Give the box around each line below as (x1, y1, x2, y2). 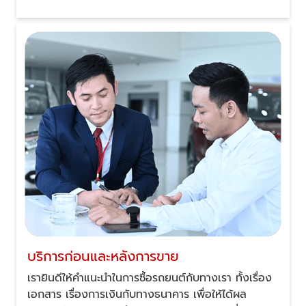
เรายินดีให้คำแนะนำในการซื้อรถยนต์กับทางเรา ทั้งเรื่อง (27, 270, 272, 287)
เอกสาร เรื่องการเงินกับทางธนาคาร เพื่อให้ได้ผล (27, 286, 247, 303)
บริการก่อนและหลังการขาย (27, 246, 179, 267)
